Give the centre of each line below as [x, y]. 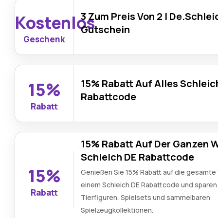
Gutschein [106, 29]
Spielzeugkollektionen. [117, 210]
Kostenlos [55, 22]
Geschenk [44, 39]
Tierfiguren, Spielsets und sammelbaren [146, 197]
